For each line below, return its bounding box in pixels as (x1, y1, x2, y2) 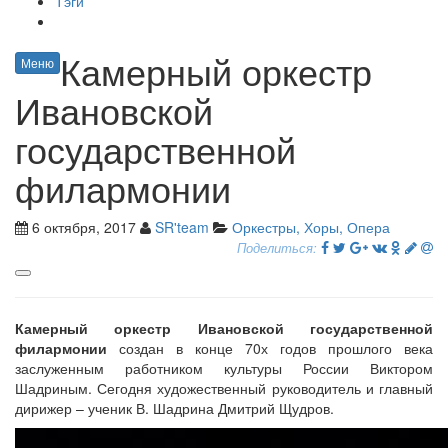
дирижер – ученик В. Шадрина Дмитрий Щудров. (15, 398, 334, 418)
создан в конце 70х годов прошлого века (107, 338, 433, 358)
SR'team (155, 217, 209, 237)
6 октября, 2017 (28, 217, 136, 237)
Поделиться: (237, 239, 317, 257)
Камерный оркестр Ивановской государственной (15, 318, 433, 338)
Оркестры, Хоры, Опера (232, 217, 390, 237)
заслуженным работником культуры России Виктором (15, 358, 433, 378)
